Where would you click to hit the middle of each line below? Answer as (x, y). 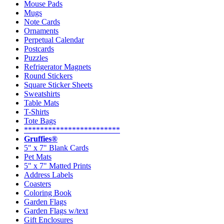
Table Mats (41, 102)
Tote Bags (40, 120)
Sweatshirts (42, 93)
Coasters (37, 183)
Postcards (39, 48)
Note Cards (42, 21)
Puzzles (36, 57)
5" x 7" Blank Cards (56, 147)
